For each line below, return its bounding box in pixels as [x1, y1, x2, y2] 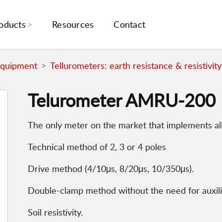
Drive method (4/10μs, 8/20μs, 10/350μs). [28, 163, 194, 175]
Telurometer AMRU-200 [28, 88, 216, 112]
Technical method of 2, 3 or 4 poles [28, 141, 166, 153]
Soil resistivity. [28, 206, 83, 219]
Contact [113, 18, 146, 31]
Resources [52, 18, 94, 31]
